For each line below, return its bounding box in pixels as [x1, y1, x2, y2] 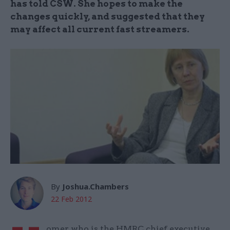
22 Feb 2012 [51, 194, 92, 204]
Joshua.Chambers [62, 181, 129, 192]
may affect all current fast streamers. [10, 24, 189, 34]
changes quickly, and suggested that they [10, 11, 205, 22]
